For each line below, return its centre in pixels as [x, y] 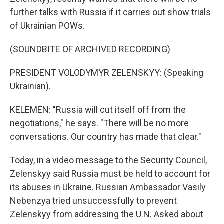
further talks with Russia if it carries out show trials [110, 12]
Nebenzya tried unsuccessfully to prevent [93, 201]
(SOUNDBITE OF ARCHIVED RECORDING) [90, 49]
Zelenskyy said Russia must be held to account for [110, 174]
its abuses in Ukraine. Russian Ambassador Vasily [108, 187]
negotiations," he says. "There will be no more [99, 123]
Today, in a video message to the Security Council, [108, 160]
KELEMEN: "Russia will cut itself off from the [98, 110]
